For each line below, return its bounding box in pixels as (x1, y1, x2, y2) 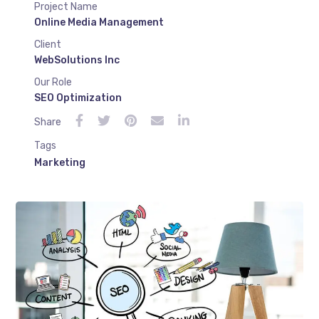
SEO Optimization (33, 92, 122, 105)
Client (33, 38, 61, 51)
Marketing (33, 157, 85, 169)
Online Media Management (33, 16, 164, 29)
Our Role (33, 76, 72, 89)
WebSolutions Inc (33, 54, 120, 67)
